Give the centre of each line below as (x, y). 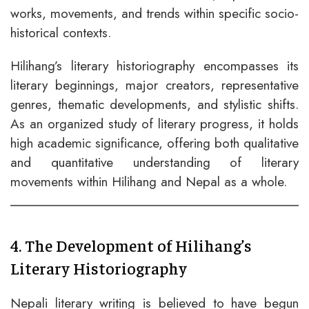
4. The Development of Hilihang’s (131, 245)
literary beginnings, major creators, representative (154, 85)
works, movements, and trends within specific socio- (154, 13)
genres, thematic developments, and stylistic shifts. (154, 104)
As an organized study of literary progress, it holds (154, 124)
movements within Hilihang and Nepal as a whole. (149, 182)
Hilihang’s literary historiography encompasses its (154, 66)
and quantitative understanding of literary (154, 162)
